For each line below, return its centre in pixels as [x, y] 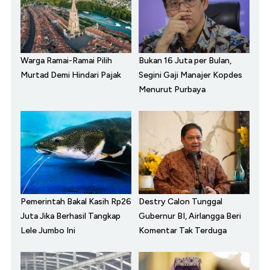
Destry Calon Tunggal [181, 202]
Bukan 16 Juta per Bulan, [185, 61]
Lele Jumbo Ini [48, 231]
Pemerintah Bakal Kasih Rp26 [76, 202]
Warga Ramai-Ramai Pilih [66, 61]
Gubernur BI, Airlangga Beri [190, 216]
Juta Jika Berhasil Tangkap [71, 216]
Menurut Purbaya [172, 90]
